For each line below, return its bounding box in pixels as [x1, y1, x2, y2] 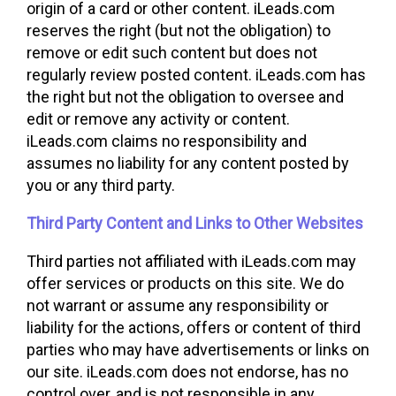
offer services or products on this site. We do [27, 274, 344, 293]
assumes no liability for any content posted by [27, 154, 349, 172]
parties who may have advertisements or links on [27, 340, 369, 359]
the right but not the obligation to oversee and [27, 88, 344, 106]
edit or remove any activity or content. [27, 110, 290, 128]
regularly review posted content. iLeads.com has [27, 65, 366, 84]
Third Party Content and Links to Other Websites [27, 214, 363, 232]
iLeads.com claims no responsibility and [27, 132, 307, 150]
